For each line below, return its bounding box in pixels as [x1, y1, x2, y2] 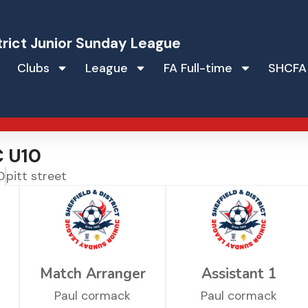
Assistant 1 [201, 264, 277, 284]
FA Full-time [163, 60, 232, 76]
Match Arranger [39, 264, 146, 284]
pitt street [5, 168, 67, 184]
